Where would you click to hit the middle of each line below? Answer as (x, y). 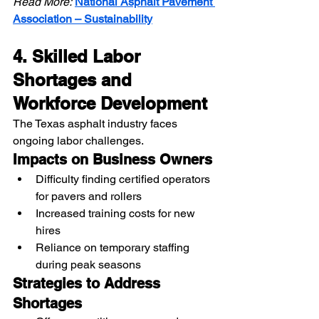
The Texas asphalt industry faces (96, 124)
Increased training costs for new (117, 214)
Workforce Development (110, 104)
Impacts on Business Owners (113, 160)
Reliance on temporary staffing (114, 248)
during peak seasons (88, 265)
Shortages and (75, 80)
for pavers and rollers (89, 197)
